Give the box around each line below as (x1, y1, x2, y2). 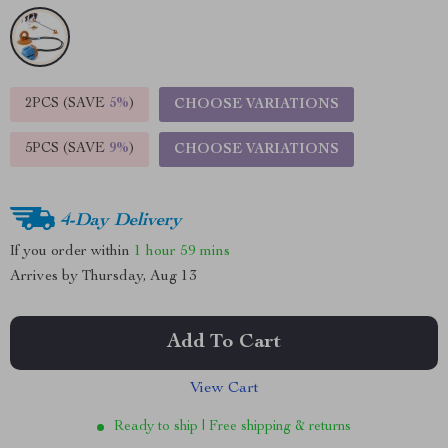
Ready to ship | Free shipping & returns (114, 420, 351, 434)
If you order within (10, 243, 134, 259)
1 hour (134, 243, 176, 259)
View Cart (189, 381, 259, 397)
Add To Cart (167, 333, 281, 353)
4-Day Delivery (60, 211, 182, 230)
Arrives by (10, 269, 82, 284)
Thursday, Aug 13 (82, 269, 197, 284)
